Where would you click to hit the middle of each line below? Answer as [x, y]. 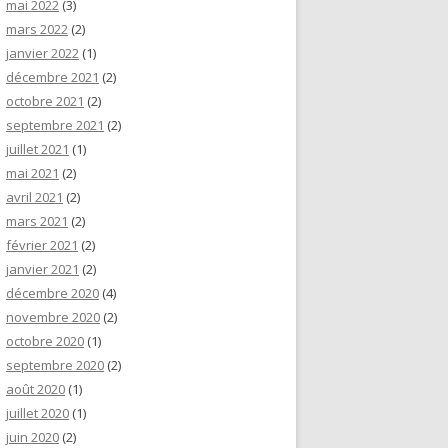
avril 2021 [34, 197]
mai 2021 [32, 173]
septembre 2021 [55, 125]
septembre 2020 [55, 365]
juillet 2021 [37, 149]
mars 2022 [37, 29]
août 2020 [35, 389]
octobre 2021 [45, 101]
